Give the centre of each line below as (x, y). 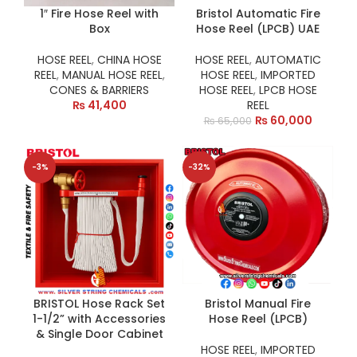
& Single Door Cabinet (99, 334)
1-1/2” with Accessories (99, 319)
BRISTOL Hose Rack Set (99, 304)
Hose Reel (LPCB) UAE (258, 29)
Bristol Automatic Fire (258, 14)
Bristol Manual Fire (258, 304)
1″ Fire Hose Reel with (99, 14)
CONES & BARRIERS (99, 90)
